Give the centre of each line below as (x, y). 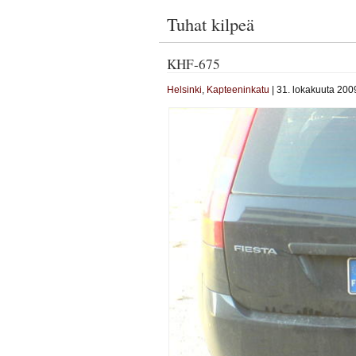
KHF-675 (193, 64)
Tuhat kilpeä (211, 24)
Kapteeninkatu (238, 89)
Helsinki (184, 89)
